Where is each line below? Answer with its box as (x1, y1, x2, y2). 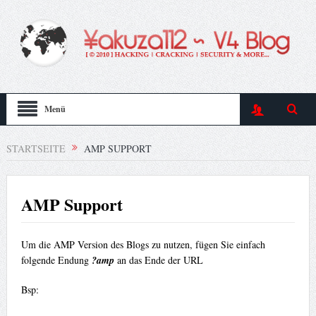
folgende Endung (20, 253, 92, 267)
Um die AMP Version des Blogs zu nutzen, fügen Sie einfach (20, 238, 265, 252)
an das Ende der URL (114, 253, 203, 267)
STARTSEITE (6, 141, 66, 155)
